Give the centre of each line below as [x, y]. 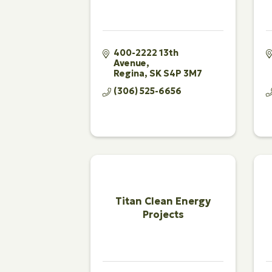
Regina [129, 73]
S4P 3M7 [183, 73]
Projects [163, 215]
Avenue [130, 63]
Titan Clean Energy [163, 201]
